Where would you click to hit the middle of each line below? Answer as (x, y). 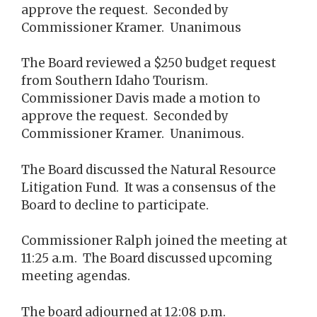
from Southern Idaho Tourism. (116, 81)
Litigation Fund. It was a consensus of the (149, 187)
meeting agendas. (76, 276)
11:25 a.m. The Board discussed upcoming (147, 258)
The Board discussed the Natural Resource (149, 169)
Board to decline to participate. (115, 205)
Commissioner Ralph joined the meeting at (154, 241)
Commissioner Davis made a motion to (141, 98)
